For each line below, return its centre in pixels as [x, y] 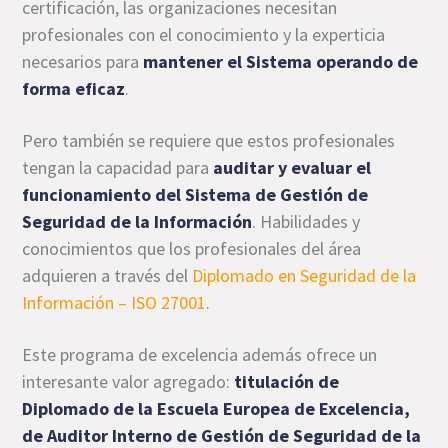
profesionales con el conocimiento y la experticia [204, 34]
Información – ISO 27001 [114, 302]
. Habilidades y [306, 221]
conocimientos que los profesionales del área [192, 248]
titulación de [287, 381]
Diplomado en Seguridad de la [304, 275]
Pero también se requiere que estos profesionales [209, 140]
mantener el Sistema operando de [281, 61]
